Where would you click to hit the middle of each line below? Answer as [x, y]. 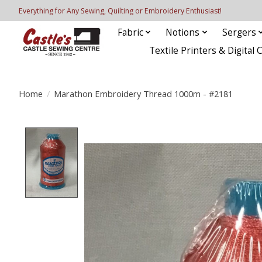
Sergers [239, 32]
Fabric [130, 32]
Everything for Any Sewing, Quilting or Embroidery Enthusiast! [120, 11]
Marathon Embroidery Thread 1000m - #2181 [143, 93]
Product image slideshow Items [160, 134]
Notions [183, 32]
